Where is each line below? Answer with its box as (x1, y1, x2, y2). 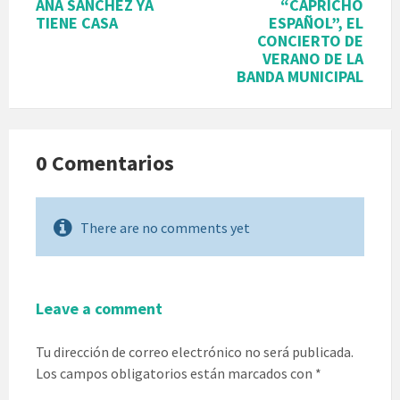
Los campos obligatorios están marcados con (36, 364, 315, 383)
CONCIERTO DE (257, 30, 363, 52)
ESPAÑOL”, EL (269, 12, 363, 34)
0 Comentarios (36, 149, 174, 178)
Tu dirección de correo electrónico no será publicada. (36, 343, 354, 362)
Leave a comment (36, 298, 162, 320)
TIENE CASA (36, 12, 118, 34)
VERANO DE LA (262, 48, 363, 70)
